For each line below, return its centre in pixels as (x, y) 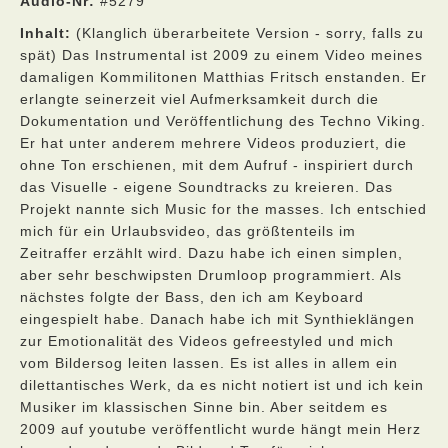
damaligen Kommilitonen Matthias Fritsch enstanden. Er (223, 77)
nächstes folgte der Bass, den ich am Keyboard (192, 297)
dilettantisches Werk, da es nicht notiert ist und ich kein (222, 385)
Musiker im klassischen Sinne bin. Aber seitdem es (204, 407)
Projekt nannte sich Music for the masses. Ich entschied (223, 209)
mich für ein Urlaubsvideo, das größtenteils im (188, 231)
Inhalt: (45, 33)
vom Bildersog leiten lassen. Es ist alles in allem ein (209, 363)
